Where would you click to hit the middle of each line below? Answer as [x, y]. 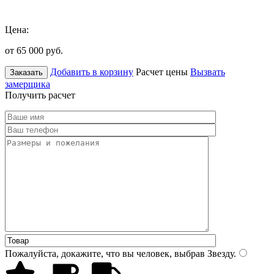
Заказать [26, 72]
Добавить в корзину [92, 72]
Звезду [219, 253]
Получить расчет [40, 95]
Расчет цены [162, 72]
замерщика [28, 84]
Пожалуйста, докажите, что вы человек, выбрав [105, 253]
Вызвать [208, 72]
